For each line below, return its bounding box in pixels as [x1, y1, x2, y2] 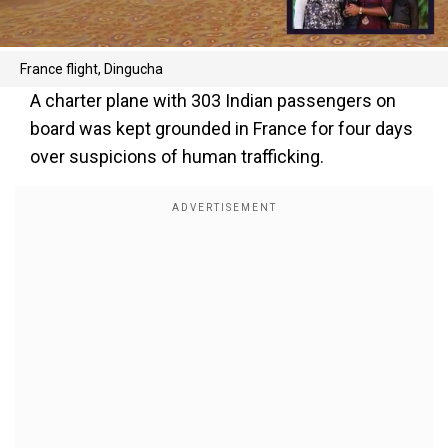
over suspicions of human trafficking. [30, 146, 324, 167]
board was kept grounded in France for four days [30, 118, 413, 139]
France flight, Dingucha [20, 61, 163, 77]
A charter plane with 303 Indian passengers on [30, 90, 396, 111]
